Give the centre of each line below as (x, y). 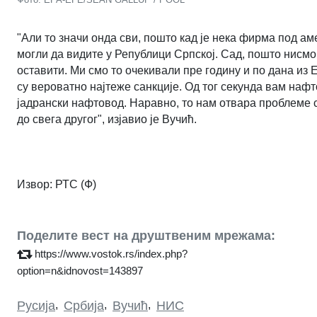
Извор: (35, 184)
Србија (84, 305)
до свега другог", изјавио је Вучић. (107, 119)
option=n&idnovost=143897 (80, 270)
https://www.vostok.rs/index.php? (111, 253)
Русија (36, 305)
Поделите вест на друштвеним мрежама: (146, 235)
